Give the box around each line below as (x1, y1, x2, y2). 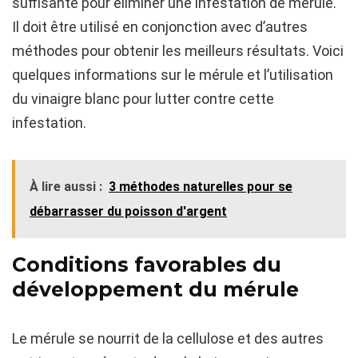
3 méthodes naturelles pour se (109, 179, 292, 195)
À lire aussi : (30, 179, 102, 195)
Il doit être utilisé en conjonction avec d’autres (12, 18, 308, 36)
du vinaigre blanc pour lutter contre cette (12, 90, 274, 108)
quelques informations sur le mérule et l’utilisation (12, 66, 333, 84)
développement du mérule (12, 277, 299, 302)
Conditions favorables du (12, 253, 281, 277)
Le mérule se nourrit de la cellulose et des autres (12, 330, 324, 348)
